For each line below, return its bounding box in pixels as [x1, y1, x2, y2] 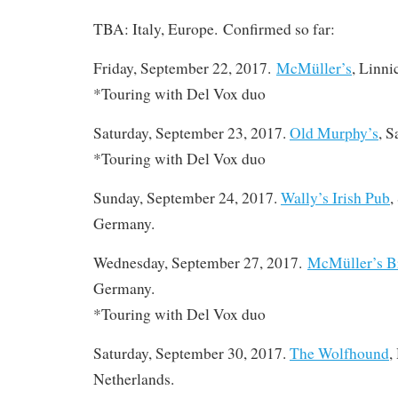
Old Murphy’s [290, 122, 378, 143]
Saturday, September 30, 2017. [93, 342, 290, 363]
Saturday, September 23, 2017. [93, 122, 290, 143]
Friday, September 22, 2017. [93, 57, 271, 78]
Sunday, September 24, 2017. [93, 187, 281, 208]
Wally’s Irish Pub [281, 187, 390, 208]
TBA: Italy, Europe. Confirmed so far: [93, 18, 335, 39]
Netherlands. [93, 368, 174, 389]
